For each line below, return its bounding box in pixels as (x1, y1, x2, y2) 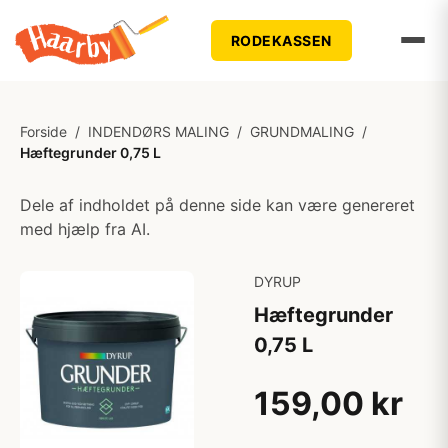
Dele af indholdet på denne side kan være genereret (20, 195, 415, 215)
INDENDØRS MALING (88, 123, 229, 140)
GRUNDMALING (250, 123, 354, 140)
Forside (20, 123, 67, 140)
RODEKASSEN (230, 31, 332, 49)
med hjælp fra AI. (20, 219, 150, 239)
